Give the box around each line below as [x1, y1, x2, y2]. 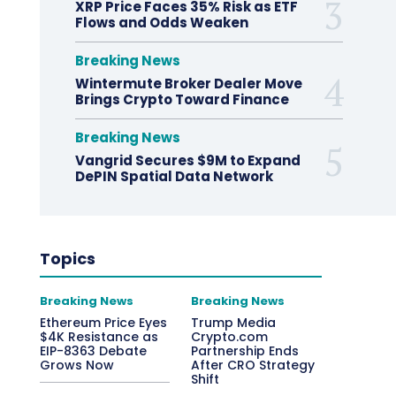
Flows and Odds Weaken [74, 13, 251, 32]
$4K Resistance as [39, 328, 158, 346]
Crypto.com [191, 328, 269, 346]
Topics [39, 247, 95, 270]
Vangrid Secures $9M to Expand [74, 151, 301, 170]
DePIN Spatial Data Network [74, 167, 273, 186]
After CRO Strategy [191, 356, 316, 374]
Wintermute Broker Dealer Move [74, 74, 302, 93]
